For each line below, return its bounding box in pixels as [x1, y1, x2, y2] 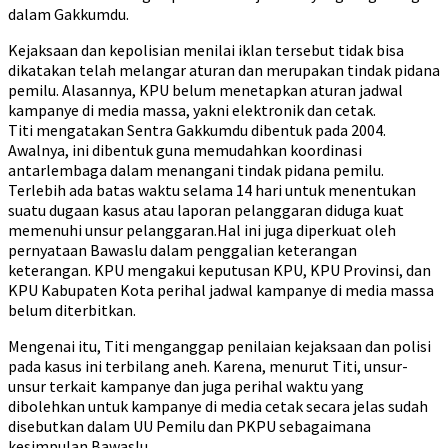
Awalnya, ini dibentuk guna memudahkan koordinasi [8, 140, 362, 160]
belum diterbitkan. [8, 300, 136, 320]
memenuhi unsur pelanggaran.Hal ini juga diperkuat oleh [8, 220, 396, 240]
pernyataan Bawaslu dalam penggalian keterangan [8, 240, 357, 260]
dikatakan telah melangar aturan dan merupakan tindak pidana [8, 60, 440, 80]
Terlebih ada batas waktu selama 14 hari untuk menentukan [8, 180, 416, 200]
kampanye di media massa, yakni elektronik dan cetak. [8, 100, 376, 120]
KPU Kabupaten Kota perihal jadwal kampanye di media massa [8, 280, 434, 300]
